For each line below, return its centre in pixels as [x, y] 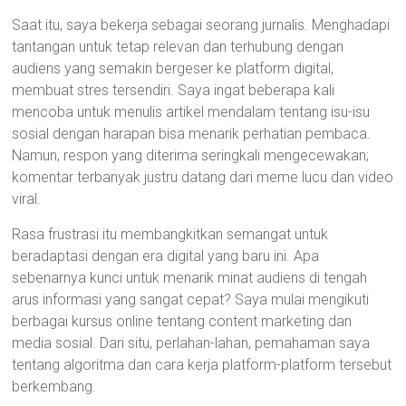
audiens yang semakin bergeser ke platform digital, [173, 68]
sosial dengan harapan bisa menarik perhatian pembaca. [192, 134]
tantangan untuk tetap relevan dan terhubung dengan [178, 47]
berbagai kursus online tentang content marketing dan [182, 321]
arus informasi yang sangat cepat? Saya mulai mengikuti [191, 300]
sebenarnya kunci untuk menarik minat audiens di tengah [190, 278]
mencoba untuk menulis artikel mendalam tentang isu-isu [191, 112]
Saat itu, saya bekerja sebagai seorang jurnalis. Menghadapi [201, 25]
